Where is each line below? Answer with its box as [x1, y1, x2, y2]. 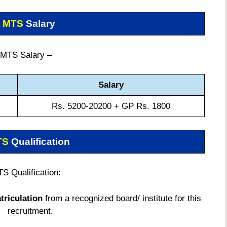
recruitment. [7, 206, 53, 216]
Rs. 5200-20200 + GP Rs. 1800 [52, 101, 170, 111]
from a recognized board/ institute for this [45, 193, 201, 203]
